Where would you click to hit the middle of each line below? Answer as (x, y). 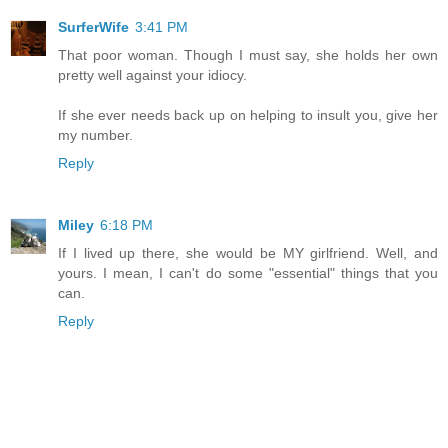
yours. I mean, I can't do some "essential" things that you (248, 273)
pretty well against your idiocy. (152, 75)
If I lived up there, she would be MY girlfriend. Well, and (248, 253)
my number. (95, 135)
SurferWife (93, 27)
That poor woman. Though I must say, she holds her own (248, 55)
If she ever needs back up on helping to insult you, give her (248, 115)
